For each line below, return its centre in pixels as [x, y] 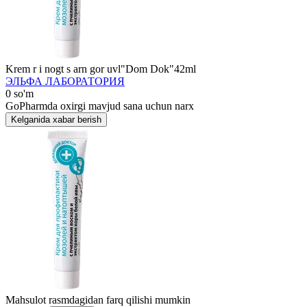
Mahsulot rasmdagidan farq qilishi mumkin [98, 300]
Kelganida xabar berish [56, 120]
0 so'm [20, 94]
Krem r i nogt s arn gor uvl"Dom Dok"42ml [101, 69]
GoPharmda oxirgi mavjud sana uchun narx [100, 106]
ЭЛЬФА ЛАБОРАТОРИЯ [65, 81]
